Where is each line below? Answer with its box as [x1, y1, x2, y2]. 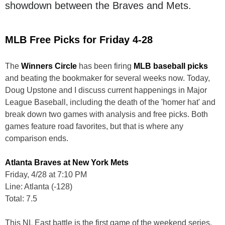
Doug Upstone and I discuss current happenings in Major [5, 85, 207, 94]
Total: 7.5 [5, 194, 37, 203]
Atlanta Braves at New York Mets [5, 158, 129, 167]
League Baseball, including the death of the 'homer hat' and [5, 97, 215, 106]
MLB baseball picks [134, 61, 208, 70]
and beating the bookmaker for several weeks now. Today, [5, 73, 210, 82]
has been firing [77, 61, 134, 70]
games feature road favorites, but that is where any [5, 122, 183, 131]
